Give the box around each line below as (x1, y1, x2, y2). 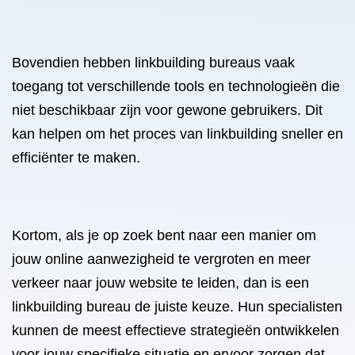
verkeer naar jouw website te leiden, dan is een (12, 275, 309, 291)
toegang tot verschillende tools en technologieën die (12, 78, 340, 94)
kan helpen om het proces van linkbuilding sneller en (12, 126, 343, 142)
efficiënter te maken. (12, 150, 140, 166)
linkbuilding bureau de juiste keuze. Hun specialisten (12, 299, 342, 315)
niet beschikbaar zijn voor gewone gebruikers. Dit (12, 102, 323, 118)
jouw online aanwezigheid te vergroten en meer (12, 251, 311, 267)
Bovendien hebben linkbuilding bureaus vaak (12, 55, 295, 71)
